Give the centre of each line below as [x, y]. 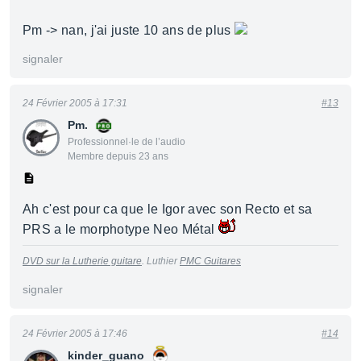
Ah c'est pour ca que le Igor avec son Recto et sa [168, 209]
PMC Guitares [210, 261]
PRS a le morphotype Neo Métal [120, 229]
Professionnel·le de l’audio [127, 142]
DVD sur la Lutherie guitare [82, 261]
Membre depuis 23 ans [118, 156]
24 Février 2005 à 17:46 [75, 334]
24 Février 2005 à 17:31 [75, 103]
